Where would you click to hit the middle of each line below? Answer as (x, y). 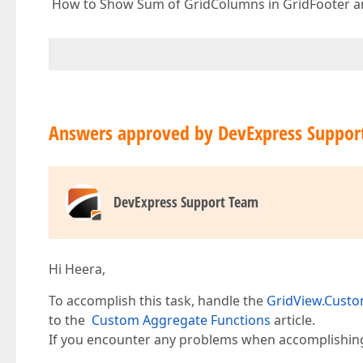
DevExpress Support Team (186, 202)
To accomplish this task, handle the (158, 301)
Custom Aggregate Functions (181, 320)
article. (293, 320)
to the (70, 320)
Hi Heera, (77, 269)
